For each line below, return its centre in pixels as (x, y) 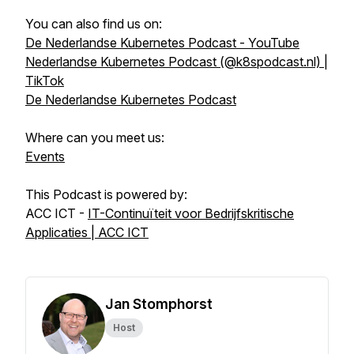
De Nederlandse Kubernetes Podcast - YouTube (162, 43)
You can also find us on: (94, 24)
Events (45, 156)
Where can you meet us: (95, 137)
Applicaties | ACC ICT (87, 232)
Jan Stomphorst (159, 304)
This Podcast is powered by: (106, 194)
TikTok (45, 81)
